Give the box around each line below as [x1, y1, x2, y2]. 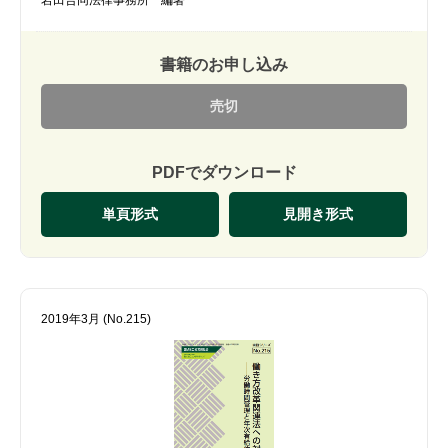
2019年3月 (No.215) [41, 311, 151, 326]
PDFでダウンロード [151, 163, 297, 181]
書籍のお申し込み [160, 55, 288, 73]
